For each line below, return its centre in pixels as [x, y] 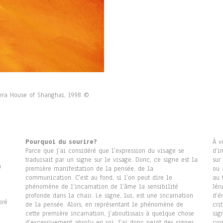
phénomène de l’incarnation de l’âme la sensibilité [102, 187]
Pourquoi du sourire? [61, 142]
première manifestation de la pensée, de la [89, 169]
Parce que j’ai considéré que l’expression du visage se [105, 151]
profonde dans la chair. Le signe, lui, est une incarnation [109, 196]
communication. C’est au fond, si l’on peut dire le [99, 178]
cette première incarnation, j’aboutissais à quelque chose [110, 214]
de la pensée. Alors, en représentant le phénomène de [104, 205]
